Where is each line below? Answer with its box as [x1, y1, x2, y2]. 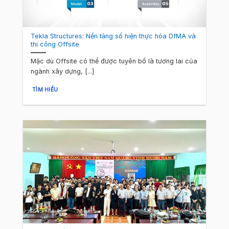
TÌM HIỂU [32, 86, 58, 93]
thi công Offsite [31, 40, 80, 49]
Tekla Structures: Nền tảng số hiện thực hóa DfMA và [31, 32, 196, 40]
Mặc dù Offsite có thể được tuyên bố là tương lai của [31, 57, 198, 65]
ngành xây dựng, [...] [31, 67, 95, 76]
